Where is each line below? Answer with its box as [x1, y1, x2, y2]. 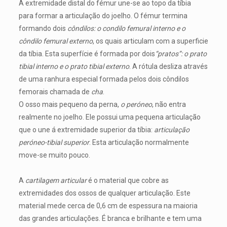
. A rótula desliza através [129, 62, 208, 70]
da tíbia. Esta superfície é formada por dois [18, 50, 155, 58]
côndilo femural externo [18, 37, 93, 45]
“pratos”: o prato [155, 50, 207, 58]
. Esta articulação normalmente [89, 138, 189, 146]
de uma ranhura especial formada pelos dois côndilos [18, 75, 189, 83]
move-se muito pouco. [18, 151, 90, 159]
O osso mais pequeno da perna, [18, 100, 121, 108]
